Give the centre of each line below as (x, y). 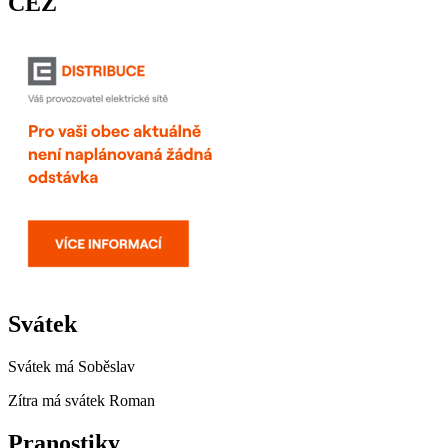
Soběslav (106, 367)
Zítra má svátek (58, 401)
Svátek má (43, 367)
